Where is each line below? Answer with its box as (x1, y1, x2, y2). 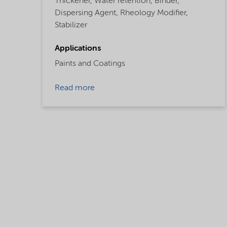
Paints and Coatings (55, 59, 125, 68)
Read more (55, 84, 95, 92)
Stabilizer (55, 21, 87, 29)
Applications (55, 44, 101, 53)
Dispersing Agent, (55, 9, 118, 17)
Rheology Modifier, (120, 9, 188, 17)
